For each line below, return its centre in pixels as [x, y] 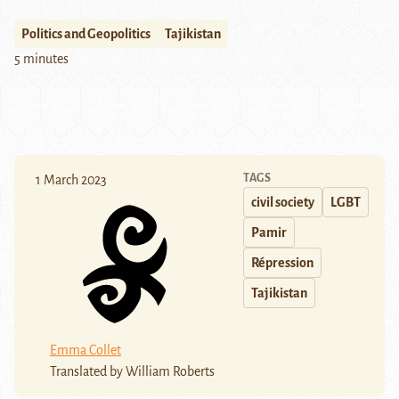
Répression [282, 263]
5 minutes [41, 59]
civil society [283, 203]
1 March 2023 [71, 180]
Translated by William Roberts [132, 371]
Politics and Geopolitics [86, 34]
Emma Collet [85, 350]
